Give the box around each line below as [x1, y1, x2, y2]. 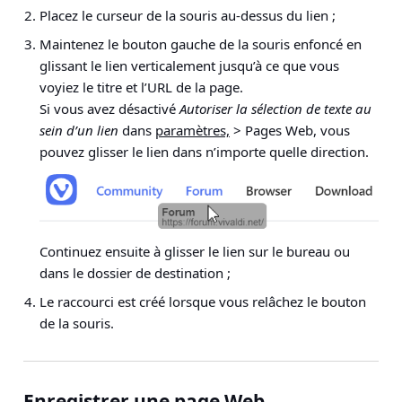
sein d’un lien [39, 121, 118, 139]
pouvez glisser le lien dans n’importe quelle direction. [39, 143, 369, 161]
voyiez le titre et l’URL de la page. [39, 78, 243, 96]
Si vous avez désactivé [39, 100, 179, 118]
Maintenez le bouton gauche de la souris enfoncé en [39, 35, 362, 53]
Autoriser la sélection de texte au [179, 100, 371, 118]
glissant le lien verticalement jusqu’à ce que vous [39, 57, 339, 74]
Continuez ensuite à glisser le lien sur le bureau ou [39, 242, 350, 261]
